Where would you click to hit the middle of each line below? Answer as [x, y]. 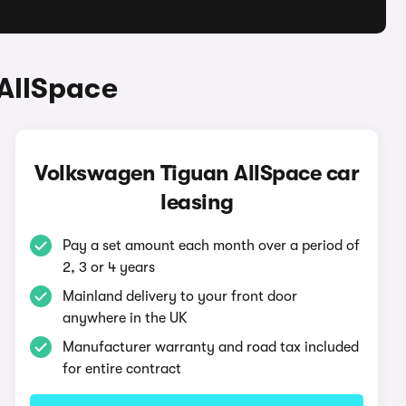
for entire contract [122, 369]
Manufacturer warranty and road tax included [211, 347]
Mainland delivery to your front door [180, 296]
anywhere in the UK [126, 318]
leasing [197, 202]
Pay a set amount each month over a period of [212, 246]
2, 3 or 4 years [109, 267]
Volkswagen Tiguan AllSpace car [197, 173]
